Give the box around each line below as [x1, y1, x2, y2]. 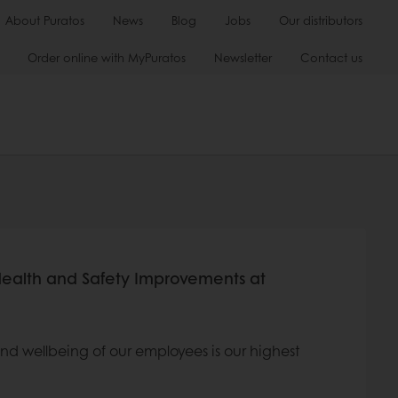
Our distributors [279, 12, 362, 28]
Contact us [300, 49, 362, 66]
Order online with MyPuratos [28, 49, 186, 66]
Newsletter [214, 49, 272, 66]
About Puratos [5, 12, 84, 28]
